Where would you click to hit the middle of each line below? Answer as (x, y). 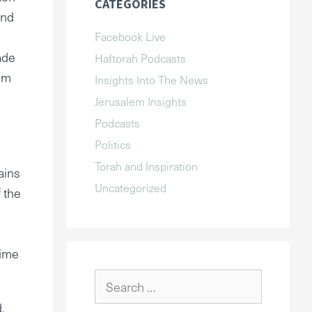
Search (111, 278)
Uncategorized (131, 187)
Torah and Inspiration (146, 166)
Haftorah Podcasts (140, 58)
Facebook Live (130, 36)
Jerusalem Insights (141, 101)
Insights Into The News (151, 79)
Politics (113, 144)
